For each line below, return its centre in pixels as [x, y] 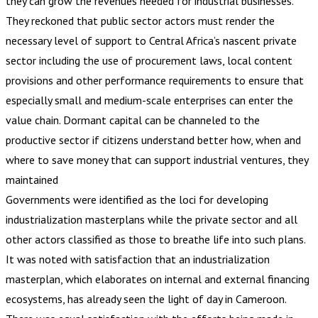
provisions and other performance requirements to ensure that [155, 80]
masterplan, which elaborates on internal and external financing [158, 279]
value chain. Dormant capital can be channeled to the [133, 120]
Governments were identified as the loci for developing [137, 199]
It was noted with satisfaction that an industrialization [138, 259]
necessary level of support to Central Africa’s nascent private [151, 40]
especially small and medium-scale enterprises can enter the [149, 100]
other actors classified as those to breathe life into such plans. [155, 239]
